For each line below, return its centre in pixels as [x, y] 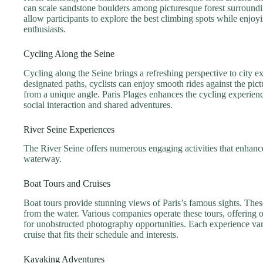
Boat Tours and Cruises [67, 184]
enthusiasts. [45, 29]
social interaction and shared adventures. [98, 104]
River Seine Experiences [69, 129]
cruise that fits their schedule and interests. [101, 235]
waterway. [43, 159]
